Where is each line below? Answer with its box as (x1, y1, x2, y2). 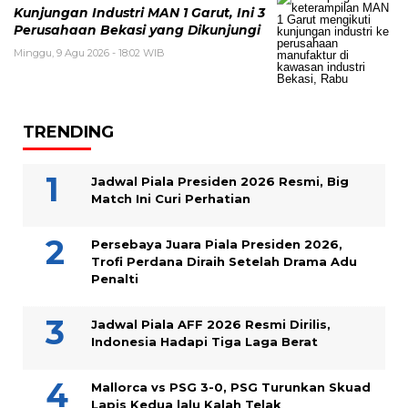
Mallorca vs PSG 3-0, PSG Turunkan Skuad (91, 380, 371, 395)
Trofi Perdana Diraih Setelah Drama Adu (91, 254, 357, 270)
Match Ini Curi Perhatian (91, 191, 250, 207)
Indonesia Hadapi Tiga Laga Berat (91, 334, 318, 350)
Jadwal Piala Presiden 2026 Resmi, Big (91, 174, 349, 189)
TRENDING (23, 122, 114, 143)
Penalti (91, 271, 138, 287)
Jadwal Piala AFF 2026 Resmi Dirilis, (91, 317, 331, 332)
